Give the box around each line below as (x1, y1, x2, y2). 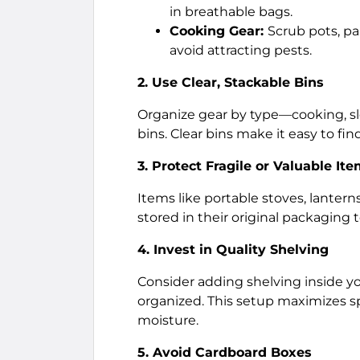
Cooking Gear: (170, 23, 268, 39)
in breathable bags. (170, 4, 292, 19)
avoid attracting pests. (170, 43, 312, 58)
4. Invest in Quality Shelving (137, 242, 329, 257)
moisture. (137, 313, 198, 328)
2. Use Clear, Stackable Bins (137, 75, 324, 90)
